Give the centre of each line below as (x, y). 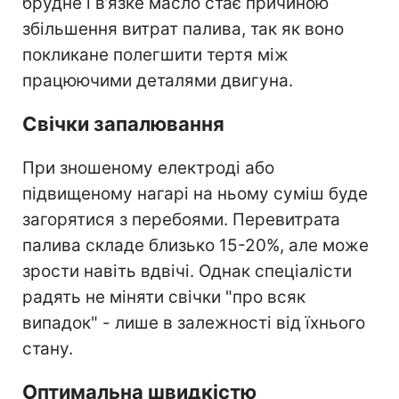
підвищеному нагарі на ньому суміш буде (195, 193)
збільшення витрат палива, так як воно (183, 28)
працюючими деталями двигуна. (158, 80)
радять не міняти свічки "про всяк (164, 297)
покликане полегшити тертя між (155, 54)
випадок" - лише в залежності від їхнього (194, 322)
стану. (48, 348)
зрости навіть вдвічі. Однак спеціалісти (187, 271)
